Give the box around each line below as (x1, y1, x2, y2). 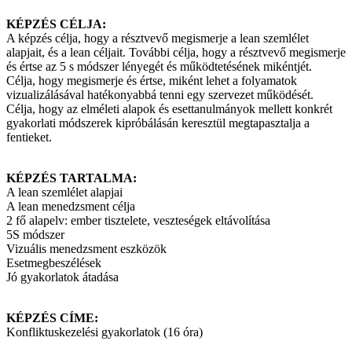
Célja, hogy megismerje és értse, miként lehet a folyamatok (6, 74, 297, 88)
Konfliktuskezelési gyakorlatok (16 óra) (6, 325, 203, 339)
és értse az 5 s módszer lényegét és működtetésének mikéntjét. (6, 60, 312, 74)
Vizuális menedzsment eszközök (6, 242, 167, 256)
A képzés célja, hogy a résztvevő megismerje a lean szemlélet (6, 31, 309, 46)
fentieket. (6, 130, 52, 145)
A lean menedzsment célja (6, 200, 135, 214)
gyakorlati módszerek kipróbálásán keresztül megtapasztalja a (6, 116, 310, 130)
